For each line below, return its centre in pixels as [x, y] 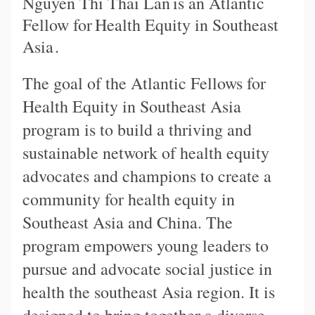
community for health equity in [129, 199]
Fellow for [57, 25]
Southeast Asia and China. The [128, 223]
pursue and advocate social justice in [147, 269]
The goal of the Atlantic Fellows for [144, 83]
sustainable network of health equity [146, 153]
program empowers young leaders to [146, 246]
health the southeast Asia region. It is [149, 292]
